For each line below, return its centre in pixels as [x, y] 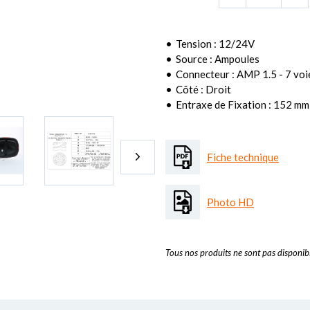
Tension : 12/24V [215, 44]
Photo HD [230, 202]
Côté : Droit [203, 89]
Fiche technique [243, 157]
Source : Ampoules [218, 59]
